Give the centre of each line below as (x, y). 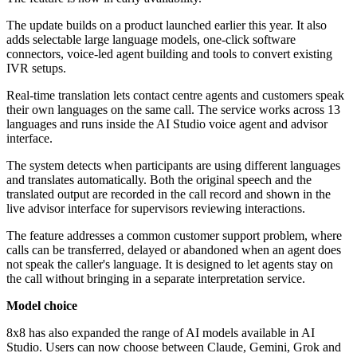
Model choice (42, 306)
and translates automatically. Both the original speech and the (159, 180)
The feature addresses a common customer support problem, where (174, 236)
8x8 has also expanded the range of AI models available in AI (161, 333)
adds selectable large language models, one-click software (151, 40)
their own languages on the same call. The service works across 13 (173, 110)
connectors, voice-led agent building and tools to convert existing (169, 54)
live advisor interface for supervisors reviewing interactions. (156, 209)
